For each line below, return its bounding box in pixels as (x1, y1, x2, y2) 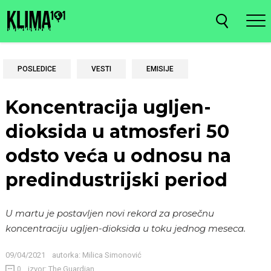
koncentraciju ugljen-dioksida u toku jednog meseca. (5, 223, 246, 234)
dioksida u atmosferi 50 (5, 120, 229, 143)
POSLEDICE (18, 65, 56, 73)
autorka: (52, 250, 80, 260)
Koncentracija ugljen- (5, 96, 211, 119)
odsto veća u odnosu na (5, 144, 231, 167)
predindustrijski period (5, 168, 227, 191)
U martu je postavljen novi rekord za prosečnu (5, 207, 214, 219)
